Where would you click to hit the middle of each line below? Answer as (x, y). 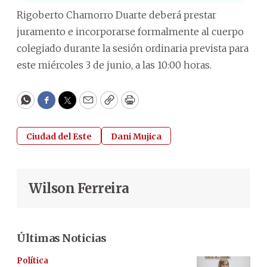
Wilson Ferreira (79, 188)
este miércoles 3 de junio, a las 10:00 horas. (114, 65)
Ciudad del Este (59, 136)
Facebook (71, 105)
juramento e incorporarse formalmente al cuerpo (130, 31)
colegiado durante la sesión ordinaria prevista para (133, 48)
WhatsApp (53, 105)
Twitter (86, 105)
